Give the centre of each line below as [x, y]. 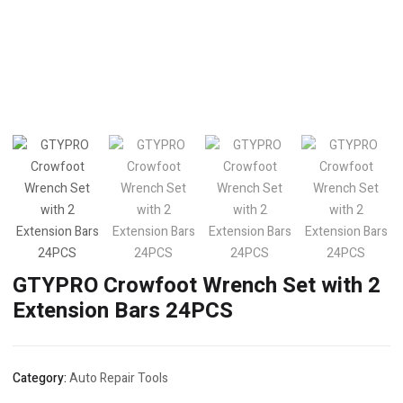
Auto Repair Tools [119, 378]
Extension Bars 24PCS [123, 311]
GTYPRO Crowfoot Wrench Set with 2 [197, 286]
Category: [41, 378]
